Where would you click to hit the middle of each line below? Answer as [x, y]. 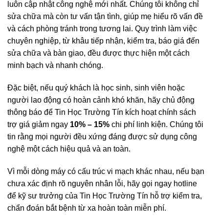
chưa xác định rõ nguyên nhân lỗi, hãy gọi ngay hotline [102, 183]
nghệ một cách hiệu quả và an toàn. [69, 149]
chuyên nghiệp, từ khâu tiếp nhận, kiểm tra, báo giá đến [103, 41]
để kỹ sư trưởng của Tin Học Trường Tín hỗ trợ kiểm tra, [105, 196]
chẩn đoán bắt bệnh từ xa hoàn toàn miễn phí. [87, 208]
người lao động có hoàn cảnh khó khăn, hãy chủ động [101, 100]
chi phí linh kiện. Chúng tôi [156, 124]
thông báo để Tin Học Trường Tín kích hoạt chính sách [102, 112]
